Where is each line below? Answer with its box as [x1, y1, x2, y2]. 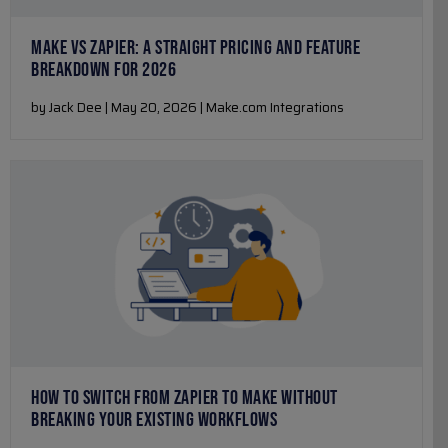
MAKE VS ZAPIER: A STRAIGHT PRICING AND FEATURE [31, 36, 360, 61]
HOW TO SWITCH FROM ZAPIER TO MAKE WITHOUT [31, 385, 338, 410]
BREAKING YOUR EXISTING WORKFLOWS [31, 407, 277, 432]
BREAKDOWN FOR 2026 [31, 58, 176, 83]
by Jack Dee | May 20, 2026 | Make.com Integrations [31, 97, 344, 119]
